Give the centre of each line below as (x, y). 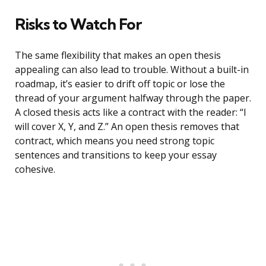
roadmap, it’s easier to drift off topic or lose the (120, 84)
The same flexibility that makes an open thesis (118, 56)
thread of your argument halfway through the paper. (133, 98)
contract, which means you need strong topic (115, 141)
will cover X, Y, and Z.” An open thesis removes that (127, 127)
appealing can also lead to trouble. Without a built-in (132, 70)
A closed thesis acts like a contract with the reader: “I (131, 113)
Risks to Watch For (78, 24)
